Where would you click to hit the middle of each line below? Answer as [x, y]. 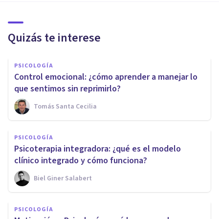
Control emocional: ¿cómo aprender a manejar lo [106, 77]
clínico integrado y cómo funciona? [81, 160]
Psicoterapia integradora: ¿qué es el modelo [98, 149]
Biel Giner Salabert [63, 178]
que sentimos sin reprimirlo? [67, 88]
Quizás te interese [54, 38]
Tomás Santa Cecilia [65, 106]
